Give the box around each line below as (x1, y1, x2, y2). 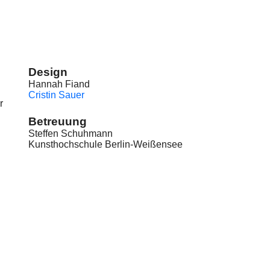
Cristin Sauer (28, 89, 84, 100)
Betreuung (28, 115, 87, 128)
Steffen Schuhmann (28, 128, 113, 139)
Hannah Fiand (28, 78, 90, 89)
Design (28, 65, 67, 78)
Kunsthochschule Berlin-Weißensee (28, 139, 183, 149)
